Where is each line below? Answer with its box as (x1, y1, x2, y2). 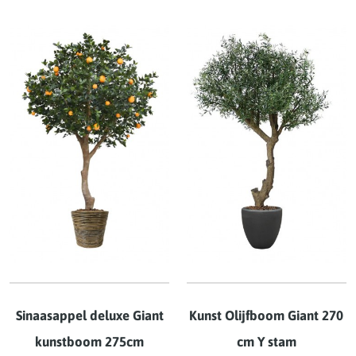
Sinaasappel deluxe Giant (15, 307, 164, 323)
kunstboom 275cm (35, 333, 145, 350)
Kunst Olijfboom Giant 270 (189, 307, 344, 323)
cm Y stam (236, 333, 296, 350)
